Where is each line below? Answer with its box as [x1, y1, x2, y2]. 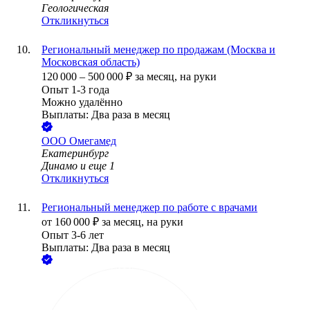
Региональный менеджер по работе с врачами [42, 201, 257, 214]
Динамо [42, 160, 77, 172]
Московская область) [42, 56, 140, 69]
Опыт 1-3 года [42, 84, 109, 96]
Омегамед [69, 135, 116, 147]
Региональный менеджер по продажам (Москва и [42, 44, 275, 56]
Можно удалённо [42, 96, 122, 109]
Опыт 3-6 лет [42, 229, 104, 241]
